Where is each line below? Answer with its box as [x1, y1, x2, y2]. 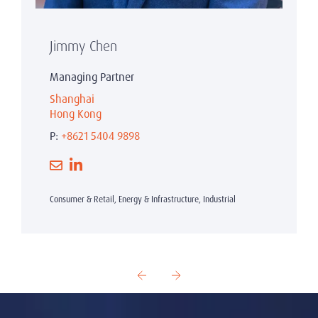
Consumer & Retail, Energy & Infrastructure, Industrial [50, 193, 236, 205]
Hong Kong [50, 106, 102, 121]
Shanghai [50, 92, 94, 106]
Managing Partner [50, 70, 134, 84]
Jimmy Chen [50, 37, 117, 55]
